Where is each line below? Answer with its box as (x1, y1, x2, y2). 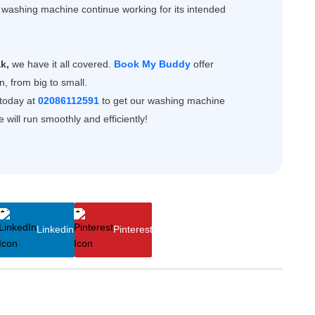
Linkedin (36, 224, 74, 236)
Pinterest (113, 224, 153, 236)
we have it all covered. (9, 58, 114, 70)
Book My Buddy (114, 58, 191, 70)
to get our (99, 94, 148, 106)
